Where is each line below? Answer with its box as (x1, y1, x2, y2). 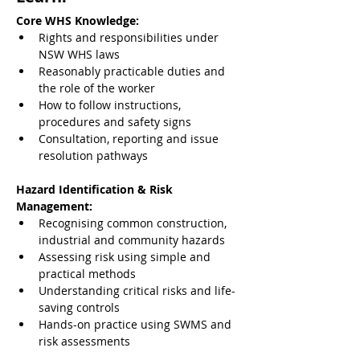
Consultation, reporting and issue (39, 131, 222, 147)
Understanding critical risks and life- (39, 283, 235, 299)
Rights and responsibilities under (39, 30, 222, 46)
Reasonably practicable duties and (39, 63, 228, 80)
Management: (16, 198, 92, 215)
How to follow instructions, (39, 97, 184, 113)
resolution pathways (39, 148, 148, 164)
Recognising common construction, (39, 215, 230, 231)
